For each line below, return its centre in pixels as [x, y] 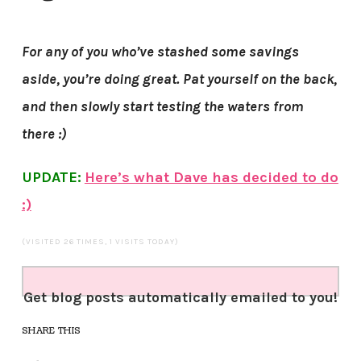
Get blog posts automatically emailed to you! [180, 297]
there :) [44, 133]
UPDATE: [51, 177]
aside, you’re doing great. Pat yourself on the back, [179, 79]
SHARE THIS [51, 330]
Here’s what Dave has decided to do [211, 177]
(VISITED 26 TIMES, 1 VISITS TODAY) [100, 241]
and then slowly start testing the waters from [162, 106]
